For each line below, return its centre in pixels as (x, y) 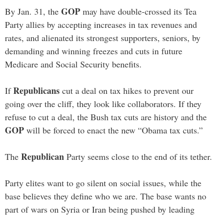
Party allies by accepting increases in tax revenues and (101, 24)
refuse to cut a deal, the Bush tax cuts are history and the (106, 117)
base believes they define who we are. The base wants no (106, 196)
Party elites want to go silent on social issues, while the (103, 183)
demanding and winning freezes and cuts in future (94, 51)
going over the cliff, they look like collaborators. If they (103, 103)
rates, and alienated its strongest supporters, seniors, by (103, 37)
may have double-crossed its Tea (138, 11)
